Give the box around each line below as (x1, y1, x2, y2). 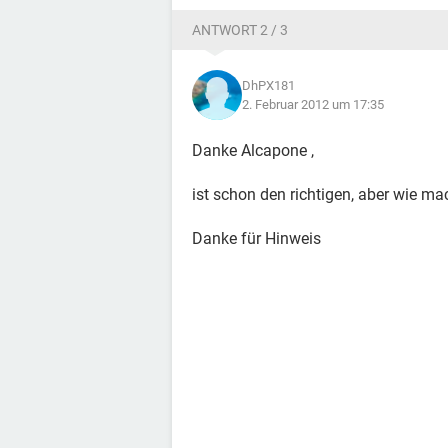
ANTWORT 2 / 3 (192, 22, 288, 38)
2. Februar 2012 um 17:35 (242, 97, 384, 112)
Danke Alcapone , (192, 141, 314, 160)
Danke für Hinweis (192, 229, 321, 248)
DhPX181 (242, 78, 295, 93)
